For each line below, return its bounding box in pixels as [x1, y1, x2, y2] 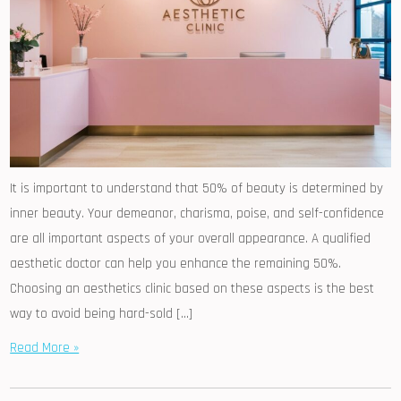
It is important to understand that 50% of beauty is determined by [10, 179, 384, 197]
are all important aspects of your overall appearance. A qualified [10, 229, 371, 247]
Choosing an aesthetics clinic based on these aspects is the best [10, 279, 375, 297]
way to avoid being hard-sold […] [10, 304, 193, 322]
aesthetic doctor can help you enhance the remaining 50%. [10, 254, 342, 272]
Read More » [10, 338, 80, 356]
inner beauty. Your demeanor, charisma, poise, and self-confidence [10, 204, 385, 222]
